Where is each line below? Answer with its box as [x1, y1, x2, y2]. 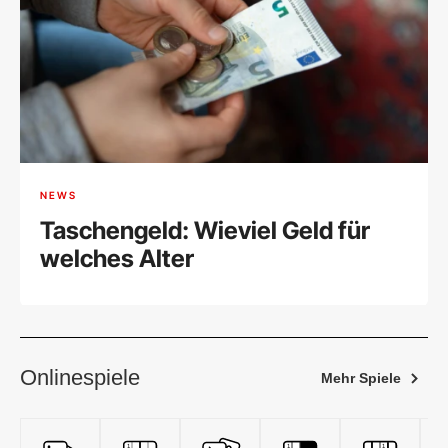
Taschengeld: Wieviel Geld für [40, 216, 370, 246]
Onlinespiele [20, 365, 140, 391]
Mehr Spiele [321, 370, 401, 387]
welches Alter [40, 244, 194, 274]
